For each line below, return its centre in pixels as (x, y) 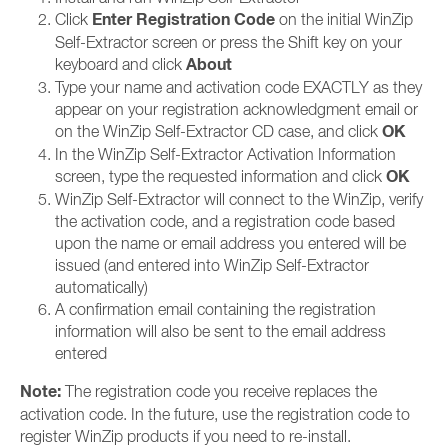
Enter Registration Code (183, 19)
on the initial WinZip (344, 19)
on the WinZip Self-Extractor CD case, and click (218, 131)
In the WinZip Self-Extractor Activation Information (225, 154)
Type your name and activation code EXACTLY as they (238, 87)
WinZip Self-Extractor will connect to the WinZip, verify (239, 199)
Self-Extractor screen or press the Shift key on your (228, 42)
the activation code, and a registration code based (225, 221)
